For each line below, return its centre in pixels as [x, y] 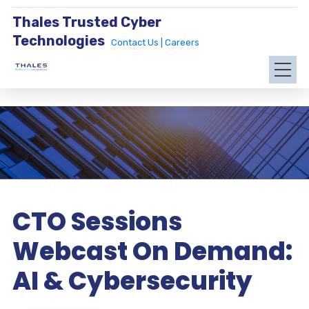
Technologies [58, 41]
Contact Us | [138, 42]
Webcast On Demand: [152, 251]
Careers [182, 42]
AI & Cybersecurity [132, 281]
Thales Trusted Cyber [87, 22]
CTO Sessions [97, 222]
